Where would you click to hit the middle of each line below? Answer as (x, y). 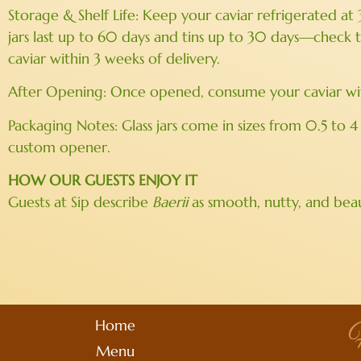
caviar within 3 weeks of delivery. (114, 58)
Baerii (170, 201)
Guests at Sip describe (80, 201)
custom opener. (59, 147)
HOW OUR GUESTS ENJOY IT (103, 180)
